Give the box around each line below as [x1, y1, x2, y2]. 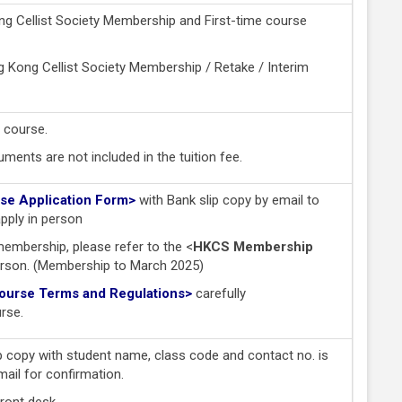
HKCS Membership [193, 238, 313, 255]
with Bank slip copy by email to [135, 191, 319, 208]
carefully [196, 284, 246, 301]
